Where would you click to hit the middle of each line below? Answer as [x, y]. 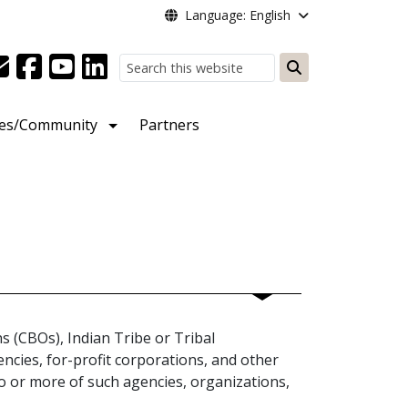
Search [316, 89]
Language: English [237, 15]
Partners [170, 125]
